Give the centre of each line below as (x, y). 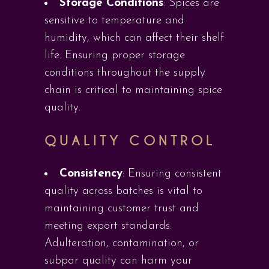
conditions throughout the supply (125, 73)
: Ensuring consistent (172, 174)
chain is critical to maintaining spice (133, 90)
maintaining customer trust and (122, 209)
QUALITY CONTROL (130, 141)
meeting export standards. (108, 226)
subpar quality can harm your (118, 261)
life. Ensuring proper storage (115, 56)
